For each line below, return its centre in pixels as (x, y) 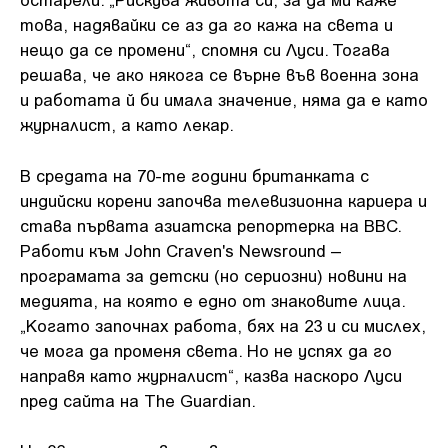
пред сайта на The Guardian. (138, 399)
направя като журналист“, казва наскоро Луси (211, 374)
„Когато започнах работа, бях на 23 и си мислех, (223, 324)
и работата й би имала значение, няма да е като (224, 99)
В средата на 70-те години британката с (194, 174)
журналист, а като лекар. (127, 124)
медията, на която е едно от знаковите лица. (212, 299)
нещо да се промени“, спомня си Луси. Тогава (205, 49)
